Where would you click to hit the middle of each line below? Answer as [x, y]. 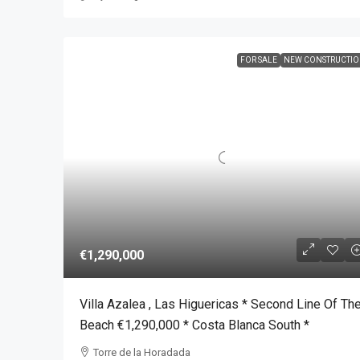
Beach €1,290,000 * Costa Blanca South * [194, 325]
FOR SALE [258, 60]
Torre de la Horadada [142, 352]
